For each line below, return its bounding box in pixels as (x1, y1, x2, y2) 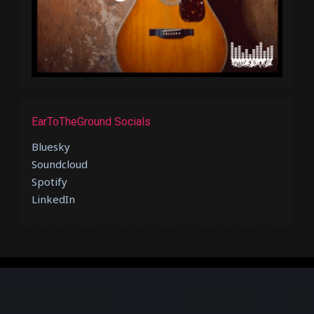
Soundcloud (32, 156, 88, 171)
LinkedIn (32, 191, 75, 206)
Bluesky (32, 139, 70, 153)
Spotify (32, 174, 67, 189)
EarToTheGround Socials (32, 114, 151, 128)
